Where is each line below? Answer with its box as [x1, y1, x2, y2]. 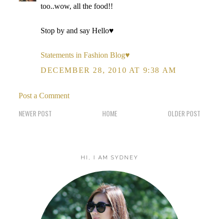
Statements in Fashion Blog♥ [41, 51, 130, 59]
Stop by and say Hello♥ [41, 26, 114, 35]
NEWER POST [19, 108, 52, 118]
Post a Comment [19, 91, 69, 100]
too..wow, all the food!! [41, 2, 113, 10]
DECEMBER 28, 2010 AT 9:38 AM [41, 66, 176, 74]
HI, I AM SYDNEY [81, 154, 138, 161]
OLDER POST [168, 108, 200, 118]
